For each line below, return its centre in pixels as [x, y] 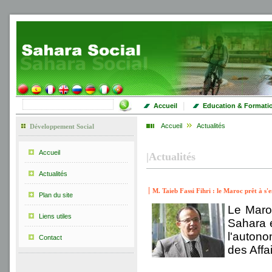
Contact [50, 237]
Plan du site [56, 195]
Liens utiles [55, 216]
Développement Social [62, 126]
